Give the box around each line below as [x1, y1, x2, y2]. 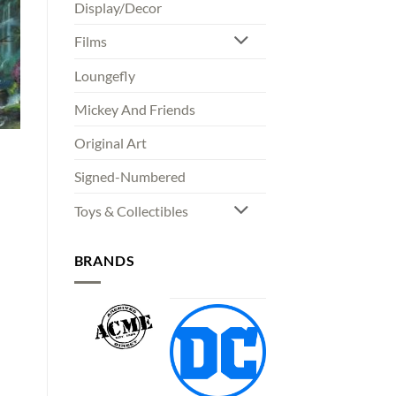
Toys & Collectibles [73, 202, 188, 220]
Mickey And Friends [73, 101, 195, 118]
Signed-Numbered [73, 168, 186, 186]
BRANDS [73, 252, 135, 270]
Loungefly [73, 67, 135, 85]
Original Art [73, 134, 147, 152]
